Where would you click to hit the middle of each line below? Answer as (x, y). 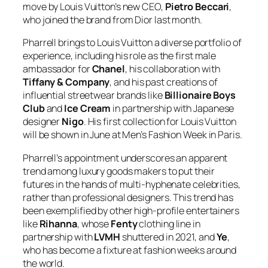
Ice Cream (88, 109)
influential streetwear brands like (94, 95)
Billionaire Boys (200, 95)
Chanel (108, 69)
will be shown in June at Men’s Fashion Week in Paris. (133, 135)
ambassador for (57, 69)
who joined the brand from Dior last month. (112, 20)
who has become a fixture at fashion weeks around (130, 250)
